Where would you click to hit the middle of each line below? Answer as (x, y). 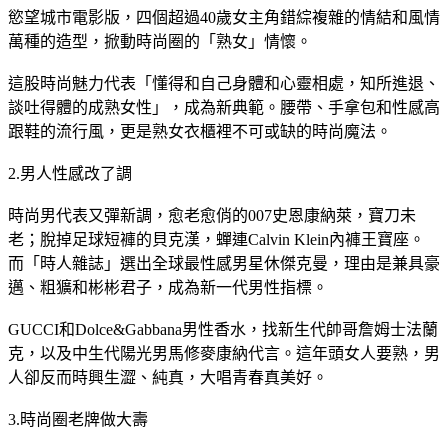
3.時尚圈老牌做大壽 (78, 419)
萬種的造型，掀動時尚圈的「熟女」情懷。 (160, 41)
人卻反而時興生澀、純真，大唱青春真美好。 (168, 377)
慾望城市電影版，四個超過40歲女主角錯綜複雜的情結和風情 (224, 17)
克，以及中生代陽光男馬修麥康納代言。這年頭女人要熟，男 (224, 353)
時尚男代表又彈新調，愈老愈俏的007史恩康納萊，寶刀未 (212, 215)
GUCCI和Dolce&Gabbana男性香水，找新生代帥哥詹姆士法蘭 (223, 329)
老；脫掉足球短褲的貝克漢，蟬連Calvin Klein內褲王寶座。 (216, 239)
